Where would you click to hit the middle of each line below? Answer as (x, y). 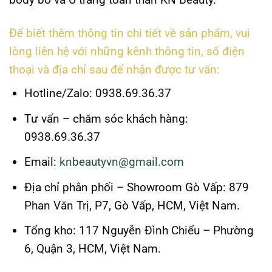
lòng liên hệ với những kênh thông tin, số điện (127, 51)
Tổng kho (48, 231)
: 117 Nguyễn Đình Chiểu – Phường (163, 231)
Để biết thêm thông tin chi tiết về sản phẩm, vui (130, 33)
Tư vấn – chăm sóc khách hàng (104, 118)
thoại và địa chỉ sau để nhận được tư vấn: (114, 69)
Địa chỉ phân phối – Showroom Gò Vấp (123, 187)
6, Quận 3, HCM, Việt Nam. (92, 249)
